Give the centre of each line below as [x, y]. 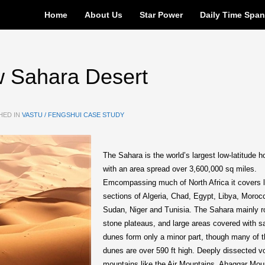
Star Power [161, 15]
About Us [104, 15]
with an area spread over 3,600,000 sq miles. [180, 169]
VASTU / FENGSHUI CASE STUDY [73, 115]
